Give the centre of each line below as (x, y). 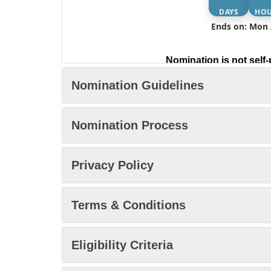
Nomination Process (130, 125)
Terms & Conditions (129, 205)
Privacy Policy (113, 165)
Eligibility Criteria (122, 245)
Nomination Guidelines (138, 85)
